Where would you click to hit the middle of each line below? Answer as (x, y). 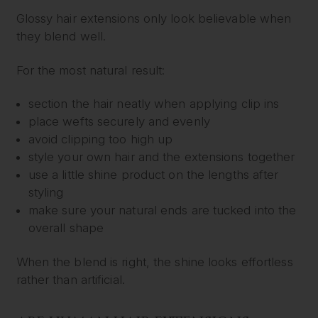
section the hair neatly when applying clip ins (154, 104)
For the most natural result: (91, 70)
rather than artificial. (70, 279)
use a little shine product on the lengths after (153, 175)
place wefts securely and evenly (119, 122)
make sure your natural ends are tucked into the (162, 210)
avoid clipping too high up (100, 139)
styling (46, 193)
